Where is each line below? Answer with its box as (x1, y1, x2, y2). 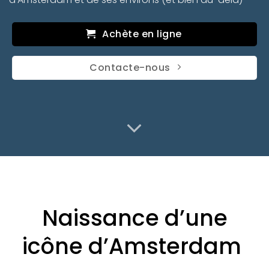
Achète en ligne (102, 27, 182, 41)
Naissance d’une (41, 203, 228, 234)
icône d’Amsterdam (22, 231, 247, 262)
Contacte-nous (89, 61, 171, 75)
